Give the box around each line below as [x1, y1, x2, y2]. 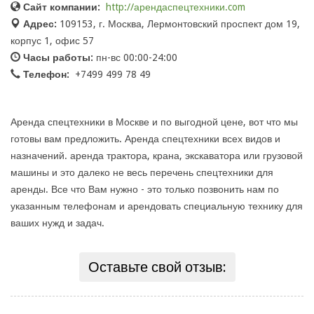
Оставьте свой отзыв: [88, 259, 226, 276]
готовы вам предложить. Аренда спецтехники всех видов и [11, 133, 280, 145]
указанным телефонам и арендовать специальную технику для [11, 200, 303, 212]
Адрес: [23, 18, 57, 30]
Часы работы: [23, 52, 93, 64]
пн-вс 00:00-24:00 [93, 52, 177, 64]
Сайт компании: [23, 1, 100, 13]
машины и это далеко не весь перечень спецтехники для [11, 167, 273, 179]
